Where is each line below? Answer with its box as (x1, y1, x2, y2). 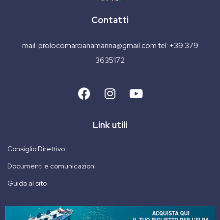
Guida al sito (7, 178, 47, 188)
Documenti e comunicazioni (7, 161, 96, 170)
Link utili (93, 119, 127, 131)
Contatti (91, 14, 129, 26)
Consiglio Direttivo (7, 144, 65, 153)
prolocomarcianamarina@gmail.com (38, 40, 157, 51)
